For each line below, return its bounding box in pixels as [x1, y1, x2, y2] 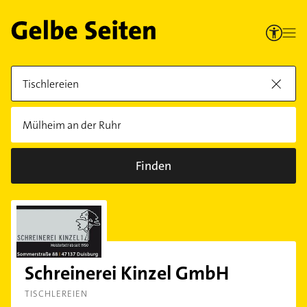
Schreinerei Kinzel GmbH [25, 261, 229, 286]
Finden [136, 158, 171, 174]
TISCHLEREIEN [25, 288, 88, 299]
